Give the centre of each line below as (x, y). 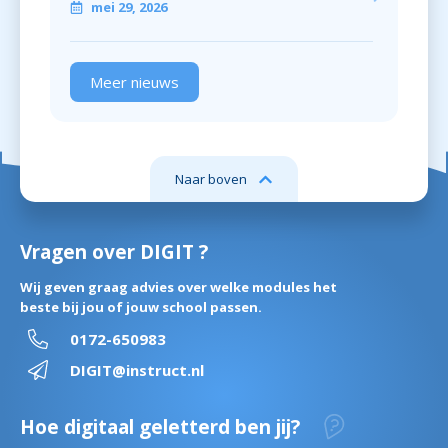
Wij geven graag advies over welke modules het (178, 287)
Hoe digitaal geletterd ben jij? (160, 427)
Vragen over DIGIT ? (114, 252)
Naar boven (211, 179)
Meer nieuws (134, 82)
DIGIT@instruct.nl (137, 370)
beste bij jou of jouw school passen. (141, 307)
